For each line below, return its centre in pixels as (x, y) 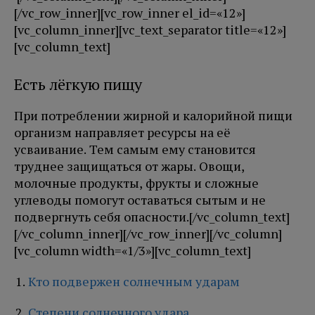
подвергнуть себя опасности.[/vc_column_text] (152, 217)
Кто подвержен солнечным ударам (134, 282)
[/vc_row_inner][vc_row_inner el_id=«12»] (130, 13)
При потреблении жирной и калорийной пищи (153, 116)
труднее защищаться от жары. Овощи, (129, 166)
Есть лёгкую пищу (78, 84)
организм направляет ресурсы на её (122, 133)
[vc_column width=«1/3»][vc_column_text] (133, 251)
